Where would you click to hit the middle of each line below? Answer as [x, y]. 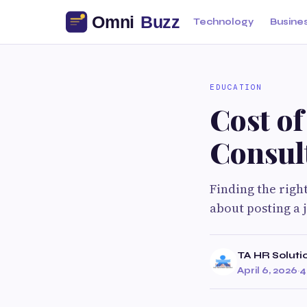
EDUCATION [236, 87]
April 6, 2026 [267, 270]
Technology [223, 22]
